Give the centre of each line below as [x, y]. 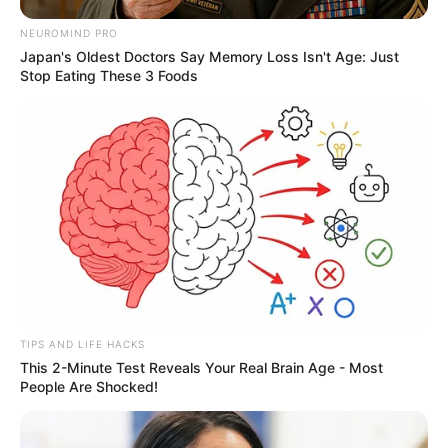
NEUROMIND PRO [69, 33]
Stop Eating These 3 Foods [109, 76]
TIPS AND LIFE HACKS [82, 343]
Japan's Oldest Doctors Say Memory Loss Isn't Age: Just [209, 57]
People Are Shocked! [89, 386]
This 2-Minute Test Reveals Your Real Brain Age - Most [201, 367]
